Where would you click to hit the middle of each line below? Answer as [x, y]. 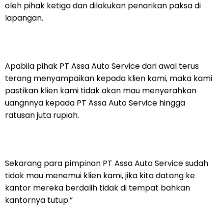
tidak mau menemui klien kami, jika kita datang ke [100, 176]
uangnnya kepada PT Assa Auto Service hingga [95, 103]
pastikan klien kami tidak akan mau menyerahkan [101, 91]
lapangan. [24, 18]
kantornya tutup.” [39, 200]
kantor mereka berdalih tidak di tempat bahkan [97, 188]
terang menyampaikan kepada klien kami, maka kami [109, 79]
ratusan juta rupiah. [42, 115]
